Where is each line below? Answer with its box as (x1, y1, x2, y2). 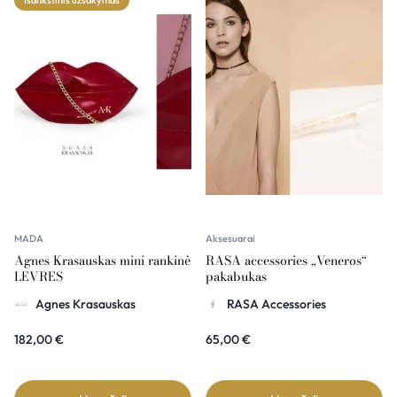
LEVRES (14, 267, 63, 287)
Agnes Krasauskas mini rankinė (14, 251, 191, 271)
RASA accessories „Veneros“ (206, 251, 367, 271)
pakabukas (206, 267, 267, 287)
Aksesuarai (206, 232, 255, 245)
